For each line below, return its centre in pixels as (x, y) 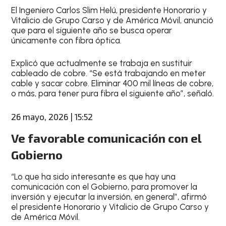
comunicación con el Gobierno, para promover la (104, 186)
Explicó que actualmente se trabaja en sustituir (102, 63)
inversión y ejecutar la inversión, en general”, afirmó (109, 196)
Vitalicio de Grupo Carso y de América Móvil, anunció (112, 20)
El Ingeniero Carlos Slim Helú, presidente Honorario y (109, 10)
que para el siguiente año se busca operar (92, 30)
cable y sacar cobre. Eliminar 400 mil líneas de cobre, (112, 83)
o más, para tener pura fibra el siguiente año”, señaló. (113, 93)
